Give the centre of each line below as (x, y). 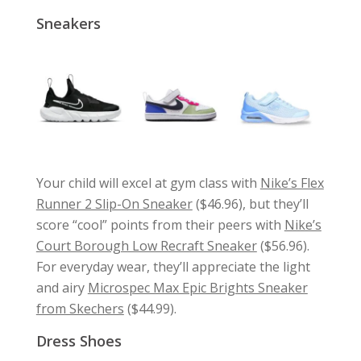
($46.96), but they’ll (250, 204)
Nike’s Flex (292, 183)
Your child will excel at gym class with (148, 183)
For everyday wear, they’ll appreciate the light (173, 267)
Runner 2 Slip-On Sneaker (114, 204)
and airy (62, 288)
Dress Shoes (79, 341)
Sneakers (68, 23)
